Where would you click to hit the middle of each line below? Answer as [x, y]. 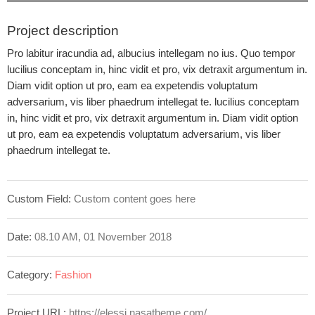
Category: [30, 275]
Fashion [73, 275]
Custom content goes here [133, 199]
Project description [63, 31]
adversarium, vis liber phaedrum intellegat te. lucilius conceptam [153, 102]
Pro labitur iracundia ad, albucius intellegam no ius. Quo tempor [151, 53]
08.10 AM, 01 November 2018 [102, 237]
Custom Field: [39, 199]
